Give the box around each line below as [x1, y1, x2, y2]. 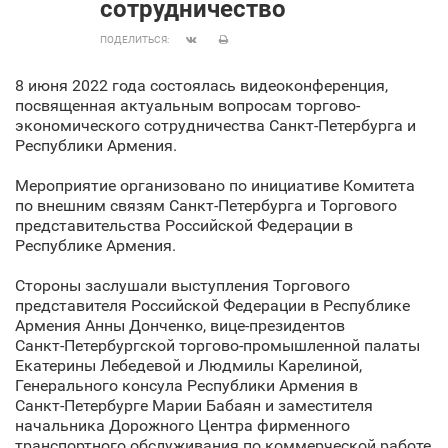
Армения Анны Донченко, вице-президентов [15, 316, 345, 335]
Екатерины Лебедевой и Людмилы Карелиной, [15, 356, 362, 375]
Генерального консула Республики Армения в [15, 376, 358, 395]
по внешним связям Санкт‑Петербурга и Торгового [15, 196, 397, 215]
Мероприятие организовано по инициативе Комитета [15, 176, 415, 195]
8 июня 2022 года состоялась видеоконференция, [15, 76, 388, 95]
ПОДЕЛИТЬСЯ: [100, 34, 169, 45]
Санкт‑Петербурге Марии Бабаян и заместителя [15, 396, 373, 415]
